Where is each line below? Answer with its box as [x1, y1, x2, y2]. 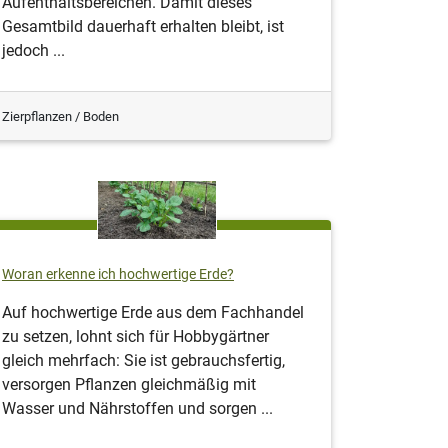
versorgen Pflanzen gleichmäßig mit [2, 375, 256, 395]
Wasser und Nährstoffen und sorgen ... [2, 399, 273, 419]
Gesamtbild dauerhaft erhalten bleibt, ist [2, 17, 284, 37]
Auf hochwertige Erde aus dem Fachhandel [2, 303, 304, 323]
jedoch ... [2, 41, 65, 61]
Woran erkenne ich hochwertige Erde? [2, 266, 234, 284]
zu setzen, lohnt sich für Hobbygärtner [2, 327, 269, 347]
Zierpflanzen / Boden [2, 109, 119, 125]
